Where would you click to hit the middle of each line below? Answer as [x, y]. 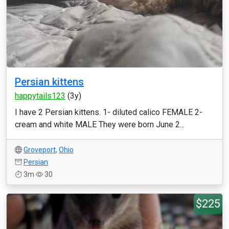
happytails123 [40, 96]
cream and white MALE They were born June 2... [100, 124]
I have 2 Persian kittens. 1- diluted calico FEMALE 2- [109, 112]
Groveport [40, 150]
